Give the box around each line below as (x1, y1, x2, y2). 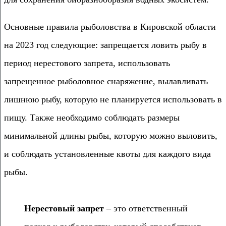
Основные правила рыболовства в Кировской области (4, 21, 216, 32)
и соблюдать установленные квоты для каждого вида (4, 148, 211, 159)
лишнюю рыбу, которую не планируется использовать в (4, 94, 222, 104)
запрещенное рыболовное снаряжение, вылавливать (4, 76, 208, 86)
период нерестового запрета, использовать (4, 58, 170, 68)
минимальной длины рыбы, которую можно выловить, (4, 130, 217, 141)
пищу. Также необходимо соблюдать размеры (4, 112, 180, 123)
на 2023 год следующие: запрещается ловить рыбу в (4, 39, 207, 50)
